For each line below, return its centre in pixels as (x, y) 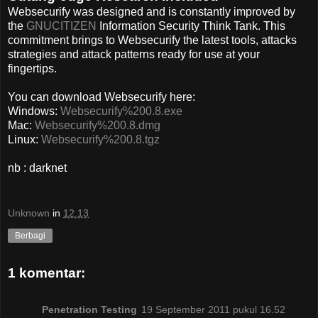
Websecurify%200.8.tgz (100, 140)
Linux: (24, 140)
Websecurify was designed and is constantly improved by (152, 12)
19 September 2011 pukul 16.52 (213, 309)
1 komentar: (46, 273)
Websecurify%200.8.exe (121, 111)
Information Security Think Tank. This (191, 26)
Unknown (29, 213)
